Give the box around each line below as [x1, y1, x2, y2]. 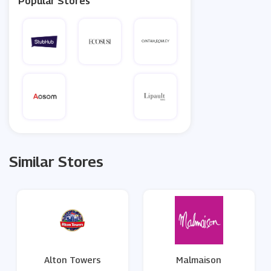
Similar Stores [9, 153, 103, 171]
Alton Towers [44, 254, 101, 266]
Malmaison [176, 254, 221, 266]
